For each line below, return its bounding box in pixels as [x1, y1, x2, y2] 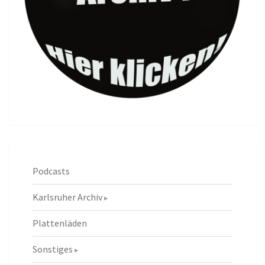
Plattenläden [33, 216, 87, 229]
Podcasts [33, 164, 70, 177]
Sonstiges [33, 243, 73, 255]
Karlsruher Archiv [33, 190, 102, 203]
